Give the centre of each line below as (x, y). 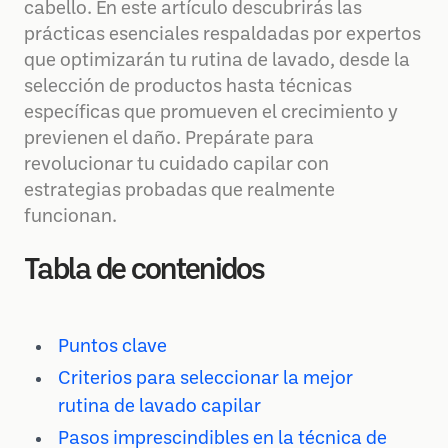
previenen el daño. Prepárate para (169, 139)
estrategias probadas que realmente (179, 191)
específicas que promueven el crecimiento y (211, 113)
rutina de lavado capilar (159, 407)
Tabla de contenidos (144, 271)
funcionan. (70, 217)
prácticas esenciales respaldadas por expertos (222, 35)
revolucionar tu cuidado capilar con (176, 165)
